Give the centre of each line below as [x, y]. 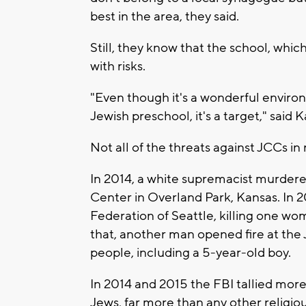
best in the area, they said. [165, 16]
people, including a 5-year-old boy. [191, 252]
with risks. [118, 66]
